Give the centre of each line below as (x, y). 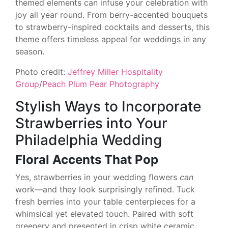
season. (30, 51)
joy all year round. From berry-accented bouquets (111, 15)
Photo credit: (41, 72)
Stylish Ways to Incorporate (108, 106)
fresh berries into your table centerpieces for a (105, 201)
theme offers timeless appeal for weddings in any (111, 39)
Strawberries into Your (91, 123)
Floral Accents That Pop (87, 159)
